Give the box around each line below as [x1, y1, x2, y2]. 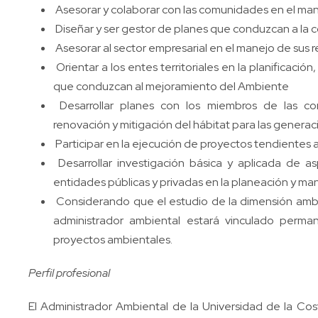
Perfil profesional [28, 265, 110, 280]
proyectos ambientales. [53, 232, 172, 247]
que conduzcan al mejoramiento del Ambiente [53, 79, 289, 94]
